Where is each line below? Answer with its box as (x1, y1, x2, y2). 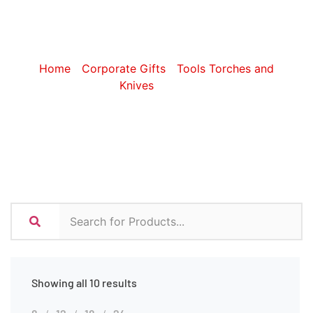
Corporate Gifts (82, 61, 166, 75)
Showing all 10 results (31, 275, 137, 289)
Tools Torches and (177, 61, 274, 75)
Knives (119, 78, 154, 92)
